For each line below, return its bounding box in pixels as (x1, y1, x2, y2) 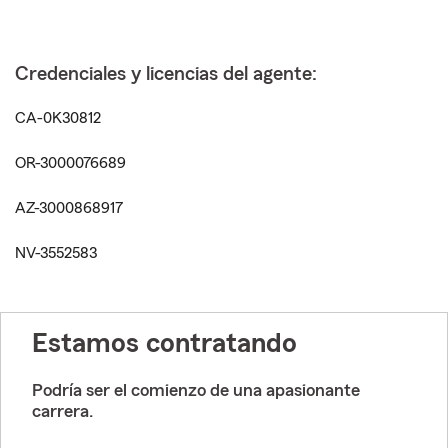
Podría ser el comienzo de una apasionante (32, 381, 360, 400)
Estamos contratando (32, 329, 297, 358)
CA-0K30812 (15, 110, 101, 127)
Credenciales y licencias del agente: (15, 64, 317, 85)
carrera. (32, 402, 93, 421)
